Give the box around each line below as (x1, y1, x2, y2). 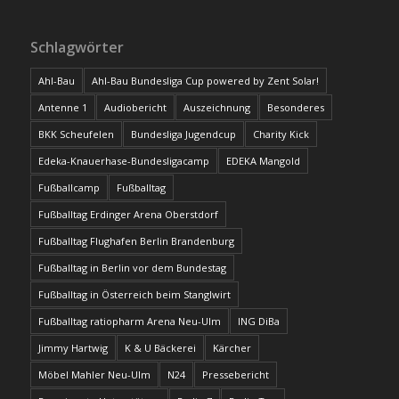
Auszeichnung (183, 101, 250, 115)
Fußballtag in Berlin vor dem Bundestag (37, 261, 226, 275)
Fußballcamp (37, 181, 100, 195)
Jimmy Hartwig (37, 341, 108, 355)
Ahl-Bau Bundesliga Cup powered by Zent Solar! (91, 74, 319, 88)
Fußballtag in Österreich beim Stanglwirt (37, 288, 231, 302)
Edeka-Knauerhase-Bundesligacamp (37, 154, 209, 168)
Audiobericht (103, 101, 167, 115)
